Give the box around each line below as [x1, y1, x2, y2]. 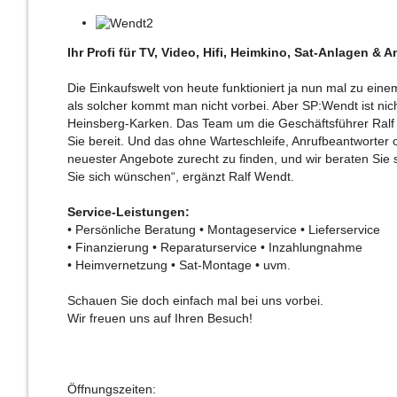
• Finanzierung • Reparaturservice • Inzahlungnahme [67, 241, 366, 255]
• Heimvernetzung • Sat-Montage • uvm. [67, 259, 291, 273]
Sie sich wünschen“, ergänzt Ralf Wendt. [67, 170, 294, 184]
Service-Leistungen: [67, 206, 190, 220]
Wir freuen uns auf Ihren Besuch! [67, 312, 253, 326]
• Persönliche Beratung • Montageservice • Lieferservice [67, 223, 384, 237]
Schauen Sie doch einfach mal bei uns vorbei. [67, 294, 327, 308]
